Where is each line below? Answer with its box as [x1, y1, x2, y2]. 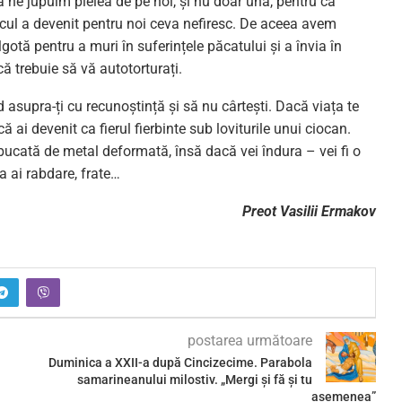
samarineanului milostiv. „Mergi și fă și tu [76, 371, 312, 387]
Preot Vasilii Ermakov [241, 202, 376, 220]
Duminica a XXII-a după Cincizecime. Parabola [48, 354, 312, 370]
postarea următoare [187, 331, 312, 349]
